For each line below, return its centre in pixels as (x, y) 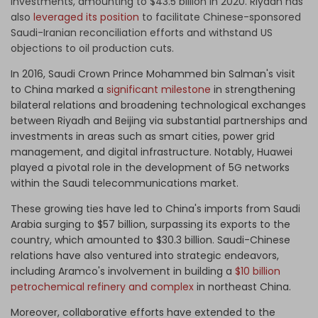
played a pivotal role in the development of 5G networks (150, 168)
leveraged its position (86, 17)
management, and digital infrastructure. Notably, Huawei (152, 152)
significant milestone (159, 90)
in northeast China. (245, 287)
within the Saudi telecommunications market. (126, 183)
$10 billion (258, 272)
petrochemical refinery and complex (102, 287)
